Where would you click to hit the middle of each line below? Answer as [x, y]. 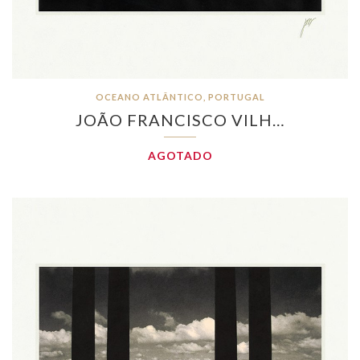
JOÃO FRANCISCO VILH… [180, 119]
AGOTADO [180, 155]
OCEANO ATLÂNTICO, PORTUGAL [180, 96]
